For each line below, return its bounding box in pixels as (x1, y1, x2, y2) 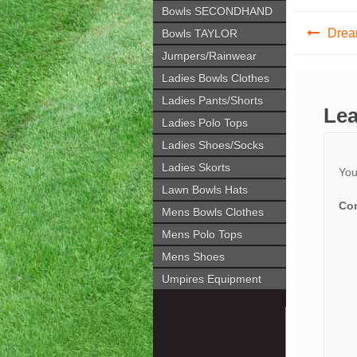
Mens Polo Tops (162, 228, 242, 241)
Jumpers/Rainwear (162, 49, 257, 62)
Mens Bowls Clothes (162, 206, 264, 218)
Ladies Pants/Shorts (162, 94, 263, 107)
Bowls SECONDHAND (162, 5, 273, 18)
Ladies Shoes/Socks (162, 139, 264, 151)
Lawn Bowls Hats (162, 183, 248, 196)
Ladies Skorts (162, 161, 230, 174)
